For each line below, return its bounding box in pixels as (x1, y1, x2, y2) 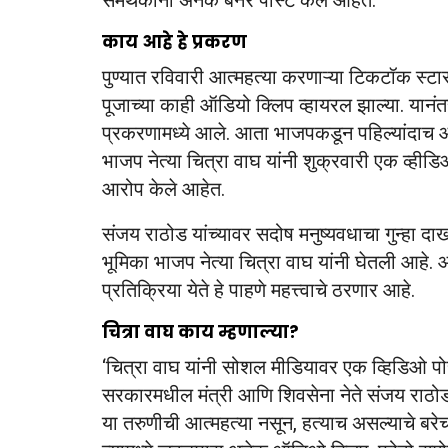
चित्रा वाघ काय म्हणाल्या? (102, 320, 299, 345)
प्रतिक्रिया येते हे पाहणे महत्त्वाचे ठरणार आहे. (102, 278, 415, 303)
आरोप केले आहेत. (102, 177, 225, 202)
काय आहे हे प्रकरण (102, 30, 247, 55)
